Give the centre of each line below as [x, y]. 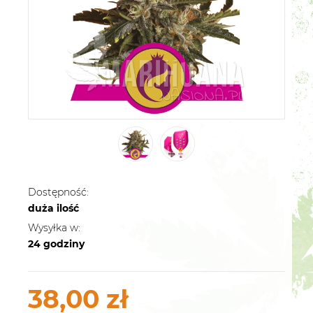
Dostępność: [58, 192]
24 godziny [56, 243]
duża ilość [53, 208]
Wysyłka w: [54, 227]
